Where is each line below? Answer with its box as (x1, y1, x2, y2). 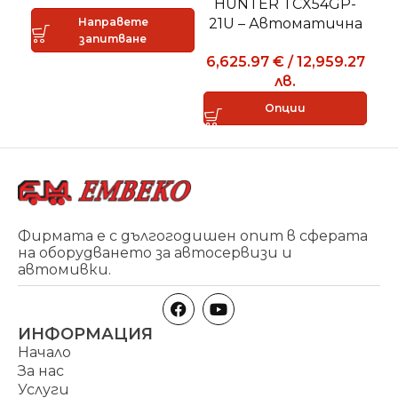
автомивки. (18, 260, 111, 278)
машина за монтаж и (203, 34, 367, 52)
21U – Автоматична (208, 14, 362, 32)
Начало (18, 343, 71, 361)
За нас (18, 362, 64, 379)
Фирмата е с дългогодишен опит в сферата (18, 227, 368, 244)
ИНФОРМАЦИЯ (18, 323, 153, 344)
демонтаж (243, 53, 327, 71)
